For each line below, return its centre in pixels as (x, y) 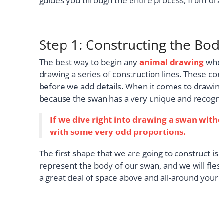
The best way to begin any (89, 62)
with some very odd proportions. (118, 132)
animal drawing (172, 62)
